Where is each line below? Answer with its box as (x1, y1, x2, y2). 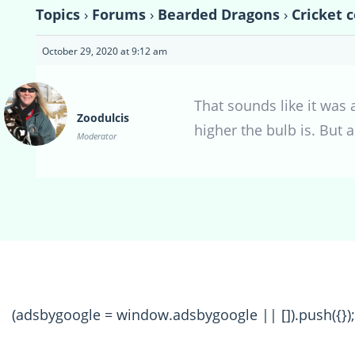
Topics (36, 4, 80, 24)
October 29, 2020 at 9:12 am (42, 44, 167, 58)
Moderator (77, 129, 116, 142)
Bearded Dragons (158, 4, 280, 24)
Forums (92, 4, 146, 24)
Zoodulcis (77, 109, 129, 125)
